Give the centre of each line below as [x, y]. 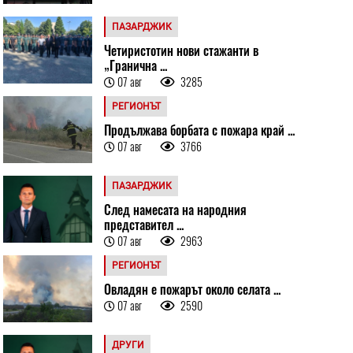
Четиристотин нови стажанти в [181, 50]
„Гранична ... [135, 65]
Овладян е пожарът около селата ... [192, 289]
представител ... [143, 224]
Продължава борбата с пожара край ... [199, 130]
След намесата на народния [175, 209]
